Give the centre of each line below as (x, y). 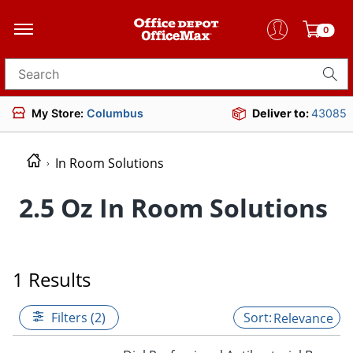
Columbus (115, 113)
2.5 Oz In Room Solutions (173, 207)
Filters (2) (78, 317)
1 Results (52, 279)
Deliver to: (282, 113)
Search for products (65, 79)
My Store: (59, 113)
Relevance (303, 318)
